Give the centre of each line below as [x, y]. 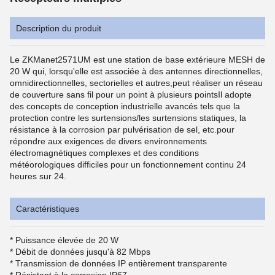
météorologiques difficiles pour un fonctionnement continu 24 [128, 165]
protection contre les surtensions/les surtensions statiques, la [128, 118]
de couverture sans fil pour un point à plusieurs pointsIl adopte [131, 95]
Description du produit [59, 28]
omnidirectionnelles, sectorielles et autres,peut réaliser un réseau [136, 83]
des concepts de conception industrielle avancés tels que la [125, 106]
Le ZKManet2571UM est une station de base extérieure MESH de [137, 60]
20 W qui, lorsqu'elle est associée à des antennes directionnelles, [136, 71]
